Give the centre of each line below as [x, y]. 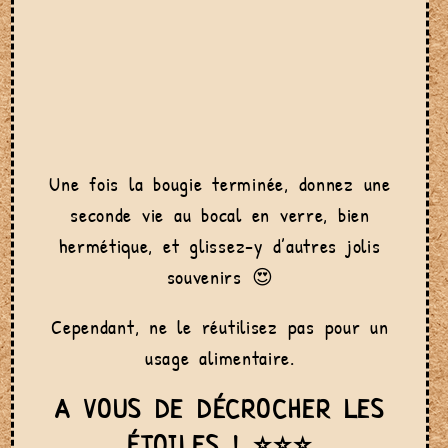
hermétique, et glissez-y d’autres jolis [220, 245]
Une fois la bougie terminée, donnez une [220, 183]
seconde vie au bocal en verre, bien [220, 214]
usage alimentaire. [220, 357]
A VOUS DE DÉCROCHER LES [220, 409]
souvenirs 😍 [220, 276]
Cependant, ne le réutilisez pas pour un [220, 326]
